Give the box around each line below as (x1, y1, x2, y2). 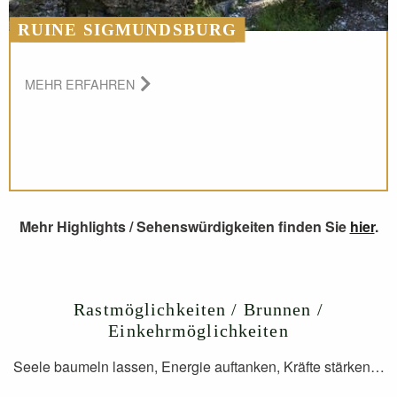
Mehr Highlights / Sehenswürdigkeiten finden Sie (19, 215, 350, 237)
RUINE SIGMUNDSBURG (18, 19, 237, 39)
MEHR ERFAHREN (25, 74, 135, 93)
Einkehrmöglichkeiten (108, 321, 289, 341)
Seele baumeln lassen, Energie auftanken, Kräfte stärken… (12, 356, 385, 378)
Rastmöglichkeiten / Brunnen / (74, 300, 323, 320)
